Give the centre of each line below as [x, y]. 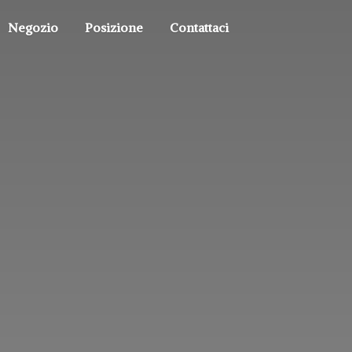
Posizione [114, 27]
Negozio [33, 27]
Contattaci [199, 27]
